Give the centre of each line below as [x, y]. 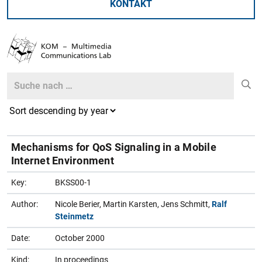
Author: [25, 204]
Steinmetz [74, 216]
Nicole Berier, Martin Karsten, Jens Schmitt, [133, 204]
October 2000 [80, 238]
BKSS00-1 [73, 182]
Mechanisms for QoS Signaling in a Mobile [114, 147]
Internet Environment [63, 160]
